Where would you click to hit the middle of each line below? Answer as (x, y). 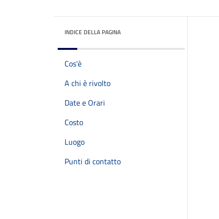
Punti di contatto (93, 161)
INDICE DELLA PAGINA (93, 32)
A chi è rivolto (88, 83)
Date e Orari (85, 103)
